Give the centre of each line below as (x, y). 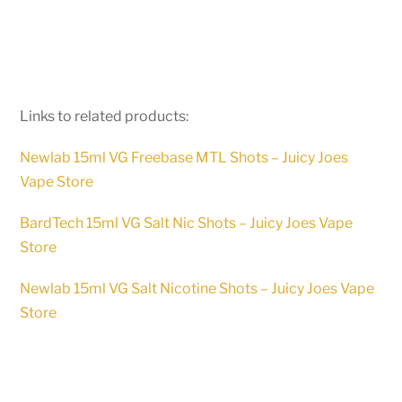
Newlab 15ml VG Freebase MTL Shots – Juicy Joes (184, 158)
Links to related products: (105, 116)
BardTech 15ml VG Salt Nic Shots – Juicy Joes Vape (187, 223)
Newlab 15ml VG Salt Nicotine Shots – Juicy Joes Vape (197, 289)
